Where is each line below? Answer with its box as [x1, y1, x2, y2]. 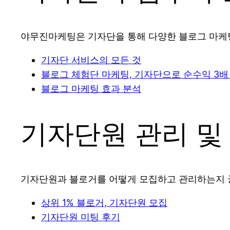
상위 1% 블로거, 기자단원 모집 [41, 197, 167, 208]
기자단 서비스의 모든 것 [41, 54, 141, 65]
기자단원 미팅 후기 [41, 211, 120, 222]
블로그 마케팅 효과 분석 [41, 83, 141, 94]
